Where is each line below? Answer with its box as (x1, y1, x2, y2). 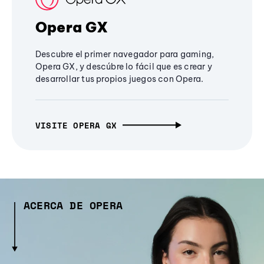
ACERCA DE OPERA (24, 197, 123, 213)
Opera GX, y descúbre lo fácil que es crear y (35, 61, 212, 72)
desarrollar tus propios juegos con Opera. (35, 73, 204, 84)
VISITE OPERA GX (35, 118, 117, 131)
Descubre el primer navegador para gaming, (35, 48, 214, 60)
